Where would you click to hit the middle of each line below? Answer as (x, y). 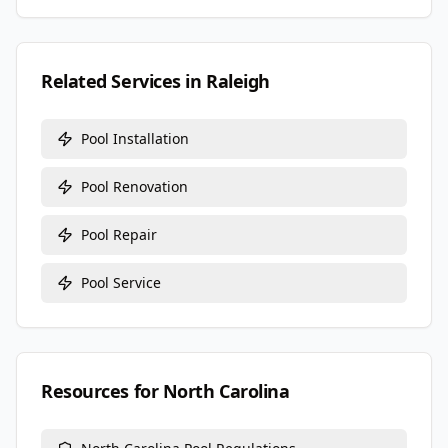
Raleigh (238, 81)
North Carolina (226, 391)
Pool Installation (135, 138)
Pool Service (121, 282)
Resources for (102, 391)
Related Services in (124, 81)
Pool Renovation (134, 186)
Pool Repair (119, 234)
